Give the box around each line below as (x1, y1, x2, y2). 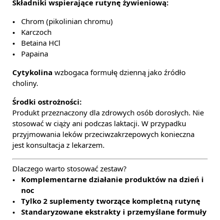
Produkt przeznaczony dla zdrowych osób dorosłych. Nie (12, 109, 204, 116)
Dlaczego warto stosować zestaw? (12, 165, 127, 172)
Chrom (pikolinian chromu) (21, 18, 113, 25)
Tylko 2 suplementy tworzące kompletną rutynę (21, 197, 200, 205)
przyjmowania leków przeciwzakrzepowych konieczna (12, 131, 194, 138)
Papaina (21, 50, 48, 57)
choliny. (12, 80, 38, 87)
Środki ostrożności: (12, 98, 82, 106)
